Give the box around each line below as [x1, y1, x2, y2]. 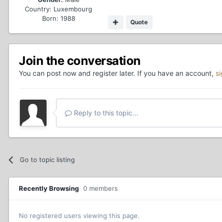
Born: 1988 [42, 14, 75, 22]
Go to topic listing [20, 155, 75, 164]
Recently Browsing [19, 184, 83, 192]
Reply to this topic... [72, 108, 138, 117]
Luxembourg [54, 4, 92, 13]
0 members [83, 184, 118, 192]
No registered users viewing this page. [19, 212, 140, 220]
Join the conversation [19, 53, 141, 68]
